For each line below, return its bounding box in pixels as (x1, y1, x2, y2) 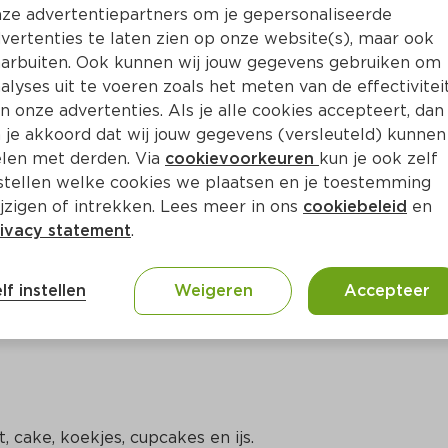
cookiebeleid (303, 197, 407, 216)
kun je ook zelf (319, 149, 438, 168)
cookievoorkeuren (165, 149, 319, 168)
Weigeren (173, 281, 253, 300)
